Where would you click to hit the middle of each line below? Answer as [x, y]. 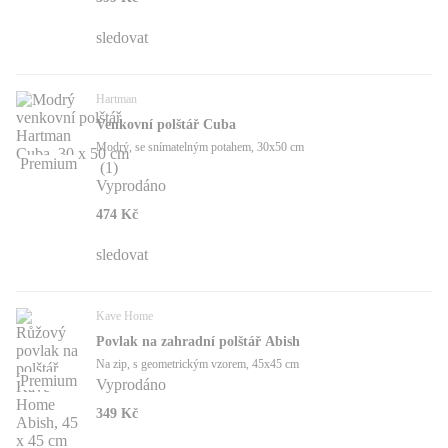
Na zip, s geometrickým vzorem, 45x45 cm [197, 364]
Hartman [116, 99]
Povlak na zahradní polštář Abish [198, 342]
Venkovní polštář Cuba [166, 125]
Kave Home [124, 316]
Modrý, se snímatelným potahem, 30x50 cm [200, 147]
